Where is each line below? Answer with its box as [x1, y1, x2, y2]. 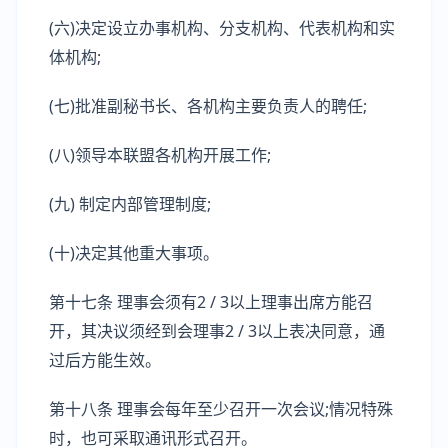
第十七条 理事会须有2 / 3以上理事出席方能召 [49, 291, 373, 313]
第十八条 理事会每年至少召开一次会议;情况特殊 [49, 398, 393, 420]
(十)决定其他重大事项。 [49, 242, 219, 264]
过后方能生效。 [49, 349, 161, 371]
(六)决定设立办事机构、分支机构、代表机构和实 [49, 17, 395, 39]
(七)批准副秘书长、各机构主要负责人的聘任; [49, 95, 367, 117]
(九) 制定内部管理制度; [49, 193, 211, 215]
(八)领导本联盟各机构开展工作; [49, 144, 271, 166]
